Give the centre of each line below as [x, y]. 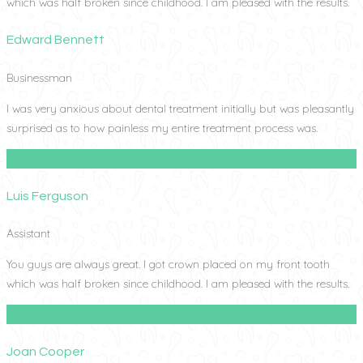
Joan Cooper [45, 352]
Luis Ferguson [47, 196]
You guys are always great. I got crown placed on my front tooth [168, 265]
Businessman [39, 77]
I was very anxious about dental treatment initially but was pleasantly [180, 108]
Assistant [28, 234]
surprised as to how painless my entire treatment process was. [162, 128]
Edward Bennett [56, 40]
